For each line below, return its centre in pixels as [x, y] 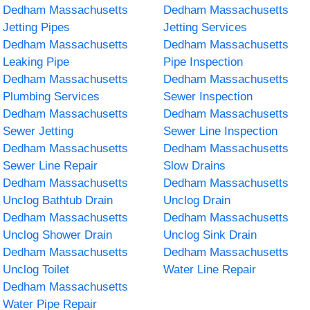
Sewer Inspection [208, 96]
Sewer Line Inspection [220, 131]
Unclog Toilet [36, 269]
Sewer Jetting [38, 131]
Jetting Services [205, 27]
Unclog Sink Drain [210, 235]
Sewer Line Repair [51, 165]
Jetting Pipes [37, 27]
